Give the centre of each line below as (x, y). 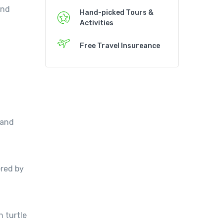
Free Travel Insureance (120, 46)
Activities (97, 23)
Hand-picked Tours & (117, 13)
